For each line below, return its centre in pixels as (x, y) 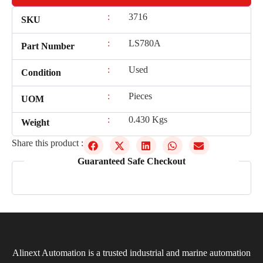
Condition (41, 73)
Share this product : (48, 143)
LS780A (144, 43)
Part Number (48, 46)
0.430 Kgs (148, 120)
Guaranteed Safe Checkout (131, 161)
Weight (35, 123)
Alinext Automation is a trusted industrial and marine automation (131, 252)
